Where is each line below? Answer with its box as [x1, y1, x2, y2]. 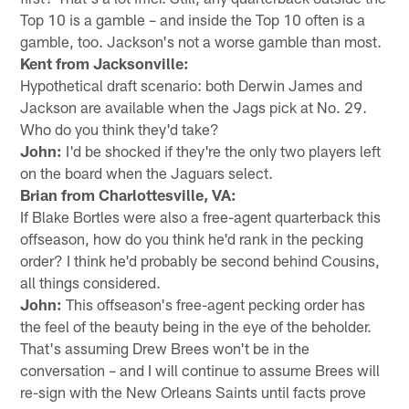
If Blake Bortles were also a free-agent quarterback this [20, 206, 382, 225]
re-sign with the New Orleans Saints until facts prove [20, 382, 367, 401]
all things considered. [20, 272, 162, 291]
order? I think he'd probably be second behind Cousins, [20, 250, 381, 269]
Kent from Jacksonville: [20, 53, 190, 72]
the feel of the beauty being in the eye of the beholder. [20, 316, 372, 335]
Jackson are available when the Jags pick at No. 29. [20, 97, 368, 116]
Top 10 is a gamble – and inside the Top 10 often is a [20, 9, 366, 28]
